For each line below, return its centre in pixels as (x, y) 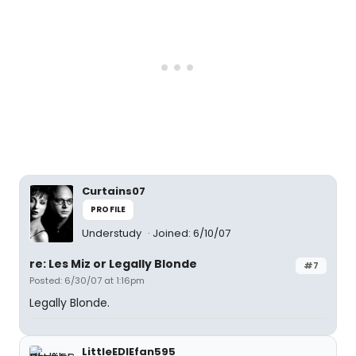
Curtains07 (114, 191)
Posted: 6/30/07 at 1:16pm (87, 281)
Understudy (113, 233)
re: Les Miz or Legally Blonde (113, 264)
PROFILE (108, 209)
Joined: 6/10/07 (192, 233)
